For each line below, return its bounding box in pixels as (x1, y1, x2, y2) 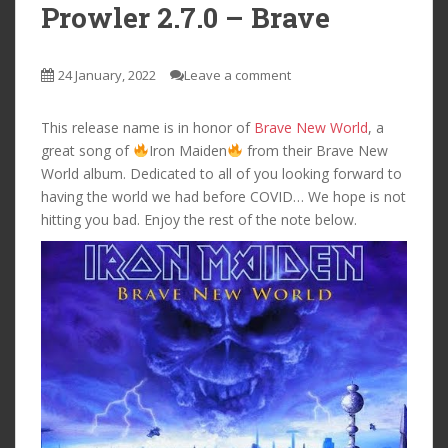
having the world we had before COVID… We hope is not (41, 186, 406, 206)
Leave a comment (184, 65, 291, 84)
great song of (41, 140, 133, 160)
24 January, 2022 (58, 65, 156, 84)
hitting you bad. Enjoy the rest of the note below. (41, 209, 357, 229)
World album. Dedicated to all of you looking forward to (41, 163, 402, 183)
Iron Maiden (148, 140, 227, 160)
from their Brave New (242, 140, 388, 160)
